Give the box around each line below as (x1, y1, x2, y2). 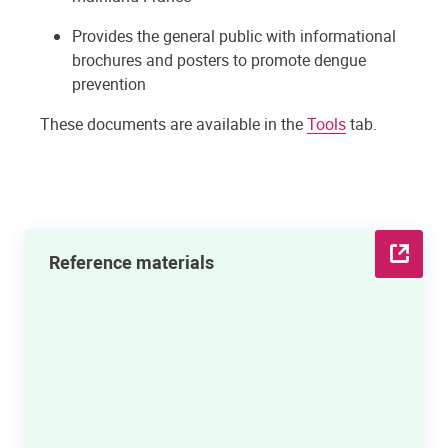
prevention (72, 72, 146, 95)
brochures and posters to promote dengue (72, 48, 366, 71)
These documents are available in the (40, 112, 307, 135)
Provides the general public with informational (72, 24, 396, 47)
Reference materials (49, 249, 214, 274)
